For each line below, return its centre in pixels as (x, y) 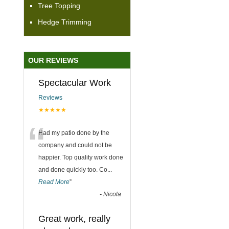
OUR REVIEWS (53, 60)
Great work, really (74, 219)
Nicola (112, 194)
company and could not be (75, 145)
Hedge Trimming (65, 22)
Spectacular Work (75, 83)
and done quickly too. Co (73, 169)
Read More (54, 182)
